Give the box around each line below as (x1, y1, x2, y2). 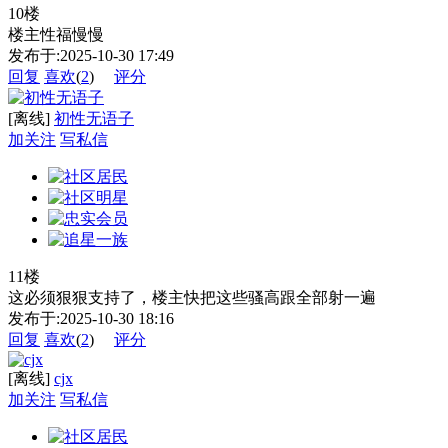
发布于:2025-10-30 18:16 (8, 310, 174, 328)
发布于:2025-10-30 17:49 (8, 47, 174, 65)
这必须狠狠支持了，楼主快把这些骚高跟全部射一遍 (8, 289, 376, 307)
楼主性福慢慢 (8, 26, 104, 44)
